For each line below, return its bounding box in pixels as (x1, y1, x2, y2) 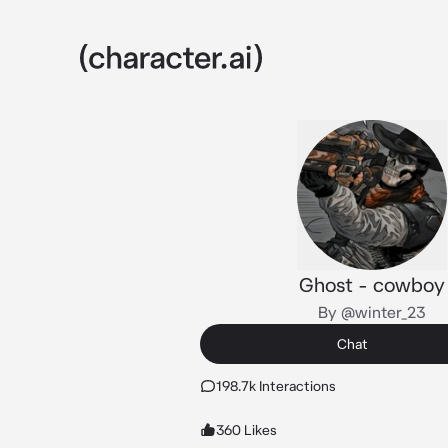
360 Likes (216, 422, 277, 438)
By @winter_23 (318, 303, 426, 321)
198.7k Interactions (216, 378, 336, 394)
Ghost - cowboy (299, 273, 445, 296)
